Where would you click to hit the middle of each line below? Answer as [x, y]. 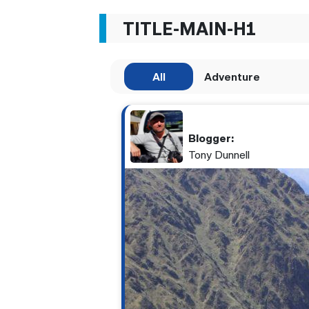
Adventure [232, 77]
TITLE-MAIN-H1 [189, 29]
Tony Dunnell [219, 155]
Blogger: [211, 138]
